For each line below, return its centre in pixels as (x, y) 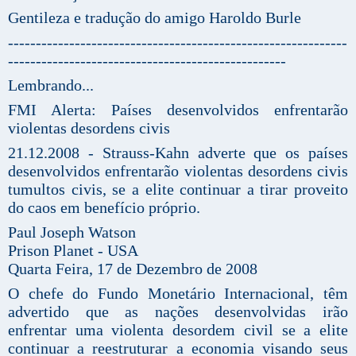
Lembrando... (51, 85)
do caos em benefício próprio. (104, 207)
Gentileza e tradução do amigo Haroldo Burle (155, 17)
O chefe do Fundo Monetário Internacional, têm (178, 293)
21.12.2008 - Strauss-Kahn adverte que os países (178, 152)
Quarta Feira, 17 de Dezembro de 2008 (133, 268)
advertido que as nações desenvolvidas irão (178, 311)
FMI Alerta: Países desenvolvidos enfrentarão (178, 109)
